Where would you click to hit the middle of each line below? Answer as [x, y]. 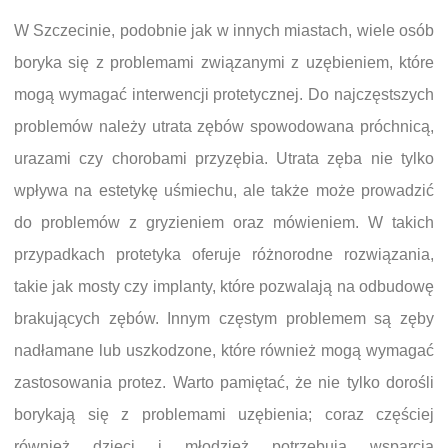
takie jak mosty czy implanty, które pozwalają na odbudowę [224, 286]
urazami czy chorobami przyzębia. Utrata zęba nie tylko [224, 158]
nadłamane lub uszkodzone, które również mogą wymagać [224, 350]
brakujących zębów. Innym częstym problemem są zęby [224, 318]
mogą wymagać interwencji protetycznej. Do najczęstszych [224, 94]
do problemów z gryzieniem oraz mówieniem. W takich [224, 222]
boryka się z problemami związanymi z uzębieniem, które [224, 62]
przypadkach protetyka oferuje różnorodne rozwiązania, [224, 254]
